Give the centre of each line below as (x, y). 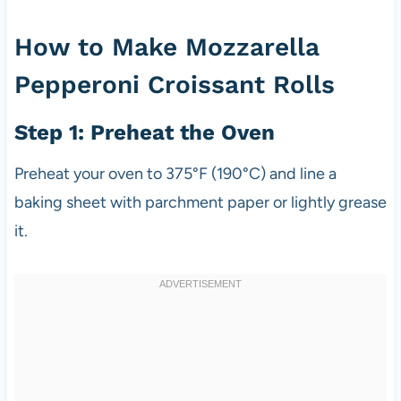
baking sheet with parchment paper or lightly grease (200, 202)
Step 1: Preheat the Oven (144, 132)
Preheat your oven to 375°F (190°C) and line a (175, 173)
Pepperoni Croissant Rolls (174, 84)
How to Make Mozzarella (166, 47)
